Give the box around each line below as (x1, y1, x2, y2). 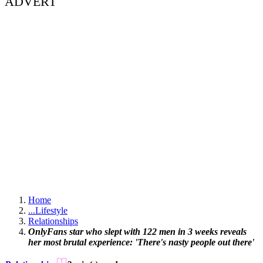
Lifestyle (35, 205, 68, 216)
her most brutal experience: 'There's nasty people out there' (28, 237, 254, 248)
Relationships (28, 216, 78, 227)
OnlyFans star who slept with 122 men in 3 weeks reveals (28, 227, 247, 237)
